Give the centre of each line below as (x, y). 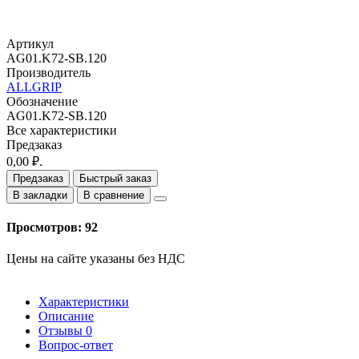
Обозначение (42, 101)
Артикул (30, 43)
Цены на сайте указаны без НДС (96, 259)
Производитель (48, 72)
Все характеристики (62, 130)
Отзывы (62, 331)
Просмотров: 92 (52, 228)
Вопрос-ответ (76, 345)
